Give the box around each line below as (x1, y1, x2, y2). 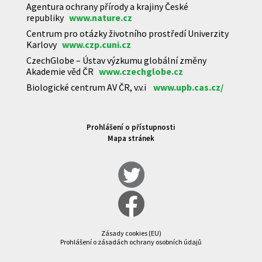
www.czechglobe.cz (99, 65, 183, 78)
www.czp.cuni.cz (62, 39, 131, 51)
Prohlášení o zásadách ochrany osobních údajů (60, 237, 202, 247)
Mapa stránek (108, 133, 154, 144)
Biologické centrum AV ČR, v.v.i (26, 81, 153, 94)
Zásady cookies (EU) (101, 229, 161, 238)
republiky (26, 12, 69, 24)
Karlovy (26, 39, 62, 51)
